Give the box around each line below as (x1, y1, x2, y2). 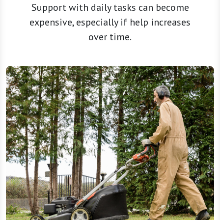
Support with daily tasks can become (31, 1, 189, 14)
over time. (88, 30, 132, 44)
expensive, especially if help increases (29, 16, 191, 29)
